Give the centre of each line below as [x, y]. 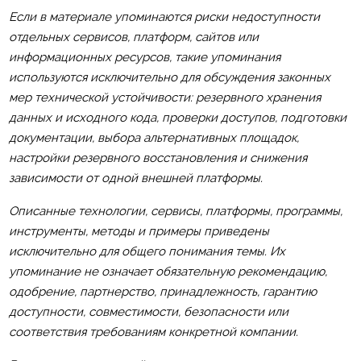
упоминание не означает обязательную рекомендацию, [168, 271]
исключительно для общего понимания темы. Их [147, 251]
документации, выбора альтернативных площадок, [154, 137]
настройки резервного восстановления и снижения [158, 158]
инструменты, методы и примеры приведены [139, 231]
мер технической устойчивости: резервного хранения [164, 97]
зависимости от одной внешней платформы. [135, 178]
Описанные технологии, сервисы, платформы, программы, [175, 211]
